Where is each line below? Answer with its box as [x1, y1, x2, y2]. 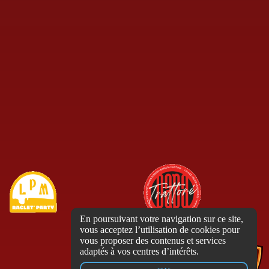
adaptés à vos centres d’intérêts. [80, 246, 199, 256]
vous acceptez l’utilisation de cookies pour [80, 225, 240, 235]
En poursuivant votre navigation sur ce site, [80, 214, 243, 224]
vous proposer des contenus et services [80, 235, 226, 246]
